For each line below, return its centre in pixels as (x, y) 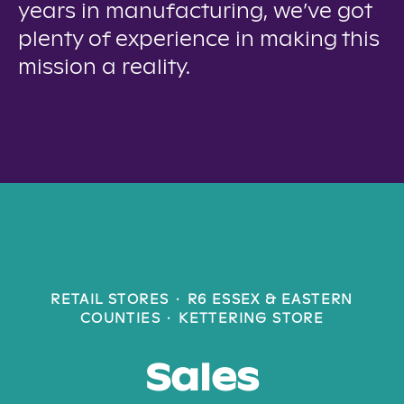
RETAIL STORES (110, 300)
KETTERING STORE (252, 319)
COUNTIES (120, 319)
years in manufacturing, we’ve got (195, 12)
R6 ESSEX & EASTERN (270, 300)
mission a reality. (104, 68)
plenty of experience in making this (199, 40)
